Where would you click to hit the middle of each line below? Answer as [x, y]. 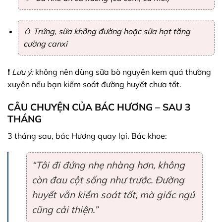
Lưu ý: [23, 72]
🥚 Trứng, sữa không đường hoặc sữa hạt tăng [107, 31]
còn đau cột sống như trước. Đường [108, 180]
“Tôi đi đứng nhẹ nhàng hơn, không [108, 165]
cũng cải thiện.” [65, 210]
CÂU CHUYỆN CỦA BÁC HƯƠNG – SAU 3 [99, 107]
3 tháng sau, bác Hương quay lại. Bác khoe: [87, 136]
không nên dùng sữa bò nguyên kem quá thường [122, 72]
